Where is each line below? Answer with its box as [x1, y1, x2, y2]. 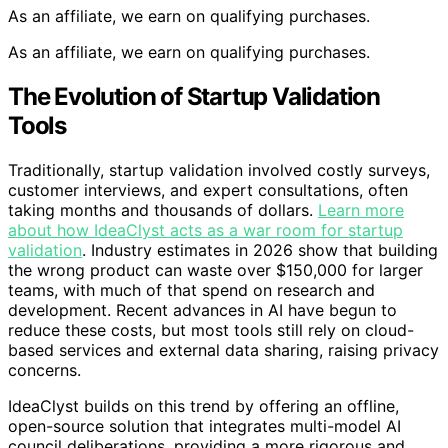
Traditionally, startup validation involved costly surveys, [8, 159, 430, 180]
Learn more [318, 199, 404, 220]
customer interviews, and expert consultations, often [8, 179, 408, 200]
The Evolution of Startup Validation [8, 81, 380, 111]
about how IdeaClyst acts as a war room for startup [8, 219, 403, 240]
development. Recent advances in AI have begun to [8, 299, 397, 320]
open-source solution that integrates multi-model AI [8, 415, 401, 436]
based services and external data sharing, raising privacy [8, 339, 439, 360]
